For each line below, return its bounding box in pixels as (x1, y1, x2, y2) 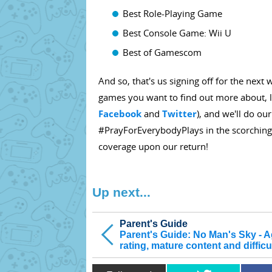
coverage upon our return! (98, 140, 208, 152)
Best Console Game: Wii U (123, 26, 231, 39)
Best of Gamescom (123, 46, 202, 58)
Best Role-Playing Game (123, 7, 222, 19)
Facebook (98, 107, 141, 120)
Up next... (92, 185, 151, 199)
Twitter (162, 107, 197, 120)
